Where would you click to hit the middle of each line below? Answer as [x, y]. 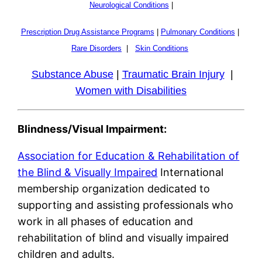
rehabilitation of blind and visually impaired [123, 237]
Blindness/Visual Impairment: [92, 129]
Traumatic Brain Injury [173, 74]
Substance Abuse [72, 74]
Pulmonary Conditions [198, 32]
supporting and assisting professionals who [126, 205]
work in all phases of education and [106, 221]
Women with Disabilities [131, 90]
